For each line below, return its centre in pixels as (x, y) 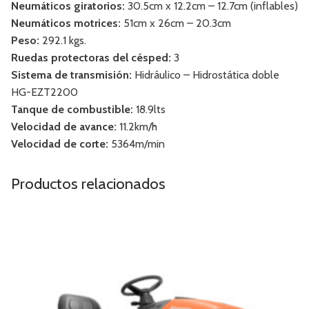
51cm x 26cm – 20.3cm (176, 23)
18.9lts (149, 110)
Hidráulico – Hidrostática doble (206, 75)
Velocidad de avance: (64, 127)
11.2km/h (137, 127)
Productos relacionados (88, 184)
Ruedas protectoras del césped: (91, 58)
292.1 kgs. (63, 41)
